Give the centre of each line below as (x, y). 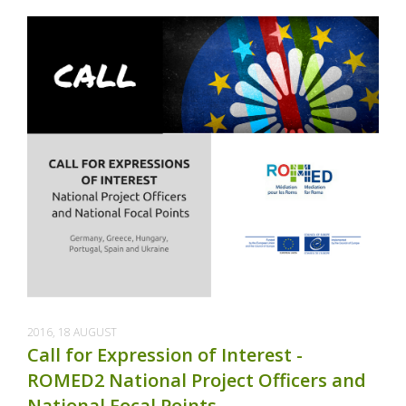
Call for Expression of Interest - (165, 355)
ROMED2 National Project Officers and (197, 380)
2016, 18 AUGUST (72, 332)
